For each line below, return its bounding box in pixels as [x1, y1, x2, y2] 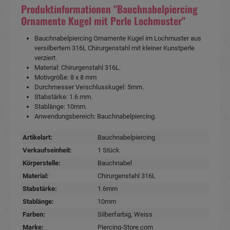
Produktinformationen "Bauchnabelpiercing [21, 1, 198, 16]
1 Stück [98, 146, 120, 154]
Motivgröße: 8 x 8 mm [34, 73, 97, 81]
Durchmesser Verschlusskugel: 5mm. [34, 83, 145, 91]
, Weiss [131, 210, 153, 218]
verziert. [34, 53, 59, 62]
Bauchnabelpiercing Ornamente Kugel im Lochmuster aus [34, 34, 201, 42]
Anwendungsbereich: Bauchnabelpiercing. [34, 112, 158, 120]
